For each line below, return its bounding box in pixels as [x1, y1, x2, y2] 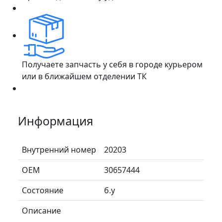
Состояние [22, 184, 63, 196]
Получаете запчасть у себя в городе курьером [22, 58, 203, 70]
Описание [22, 205, 61, 216]
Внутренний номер [22, 144, 96, 155]
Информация [18, 112, 93, 129]
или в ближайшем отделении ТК [22, 70, 147, 82]
